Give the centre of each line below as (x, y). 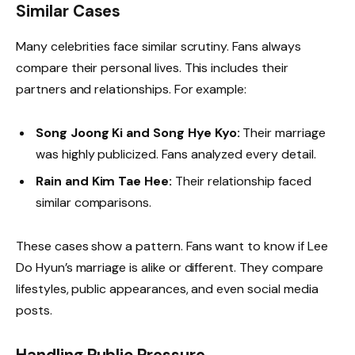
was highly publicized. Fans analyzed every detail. (176, 154)
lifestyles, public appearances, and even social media (167, 289)
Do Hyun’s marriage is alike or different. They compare (170, 267)
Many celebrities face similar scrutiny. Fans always (158, 46)
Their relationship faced (242, 181)
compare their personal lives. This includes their (152, 67)
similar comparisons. (94, 202)
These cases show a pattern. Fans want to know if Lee (172, 246)
